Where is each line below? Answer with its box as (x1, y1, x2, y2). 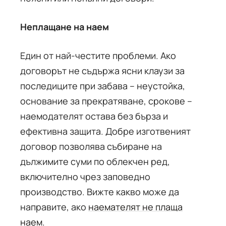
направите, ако (20, 201, 88, 213)
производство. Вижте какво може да (20, 186, 179, 198)
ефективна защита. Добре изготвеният (20, 125, 191, 137)
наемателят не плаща (88, 201, 183, 213)
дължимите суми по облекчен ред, (20, 155, 170, 167)
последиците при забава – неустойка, (20, 80, 185, 92)
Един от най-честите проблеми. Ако (20, 49, 176, 62)
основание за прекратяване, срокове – (20, 95, 192, 107)
